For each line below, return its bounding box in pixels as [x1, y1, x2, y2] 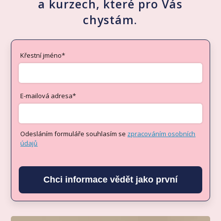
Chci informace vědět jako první [43, 175, 178, 185]
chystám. [83, 11, 138, 28]
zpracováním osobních [127, 129, 196, 139]
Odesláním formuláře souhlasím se [20, 129, 128, 139]
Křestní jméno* [20, 50, 66, 60]
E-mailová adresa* [20, 91, 76, 101]
